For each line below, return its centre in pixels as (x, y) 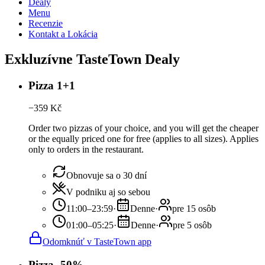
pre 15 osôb (194, 209)
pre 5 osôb (192, 225)
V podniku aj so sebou (108, 192)
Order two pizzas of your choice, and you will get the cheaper (143, 128)
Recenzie (46, 23)
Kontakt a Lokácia (63, 34)
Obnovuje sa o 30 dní (106, 176)
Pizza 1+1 (52, 85)
